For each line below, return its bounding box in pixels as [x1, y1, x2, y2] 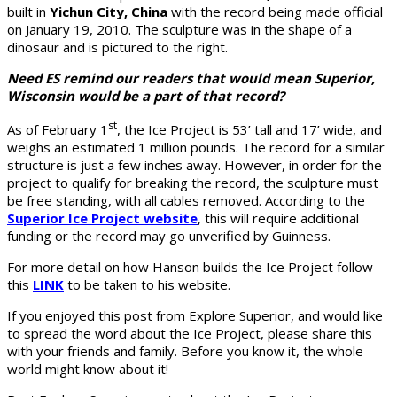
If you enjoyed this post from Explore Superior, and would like [7, 307, 383, 325]
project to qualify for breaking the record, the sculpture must [7, 174, 378, 192]
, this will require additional [198, 209, 359, 228]
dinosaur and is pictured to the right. [7, 38, 228, 57]
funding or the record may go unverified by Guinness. [7, 227, 331, 245]
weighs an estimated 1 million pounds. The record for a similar [7, 138, 385, 157]
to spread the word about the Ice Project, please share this [7, 324, 372, 343]
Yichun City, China [50, 3, 167, 21]
